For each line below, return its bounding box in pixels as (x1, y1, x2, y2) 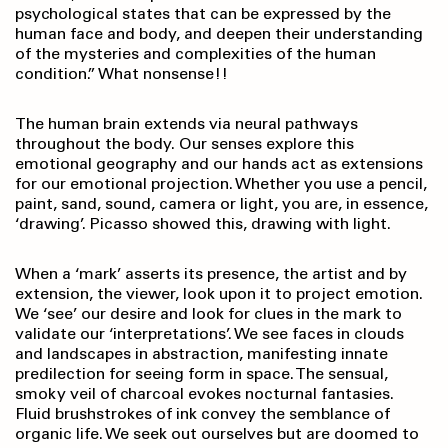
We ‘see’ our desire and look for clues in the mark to (15, 304, 402, 324)
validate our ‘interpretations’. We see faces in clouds (15, 324, 404, 344)
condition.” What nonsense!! (15, 64, 228, 84)
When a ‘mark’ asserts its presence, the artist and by (15, 264, 407, 284)
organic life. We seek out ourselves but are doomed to (15, 424, 419, 444)
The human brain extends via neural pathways (15, 114, 358, 134)
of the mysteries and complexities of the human (15, 44, 376, 64)
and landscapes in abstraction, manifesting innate (15, 344, 388, 364)
